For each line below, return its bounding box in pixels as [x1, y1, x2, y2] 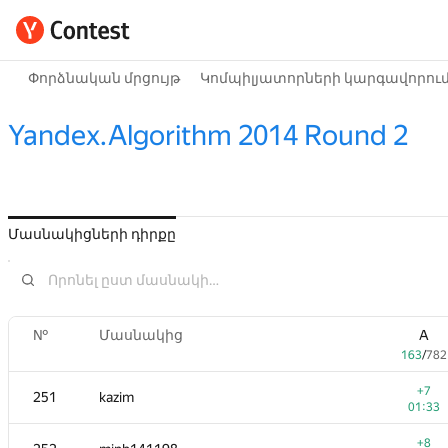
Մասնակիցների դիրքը [8, 226, 176, 242]
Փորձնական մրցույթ [28, 70, 180, 86]
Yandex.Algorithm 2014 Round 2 [8, 119, 408, 152]
